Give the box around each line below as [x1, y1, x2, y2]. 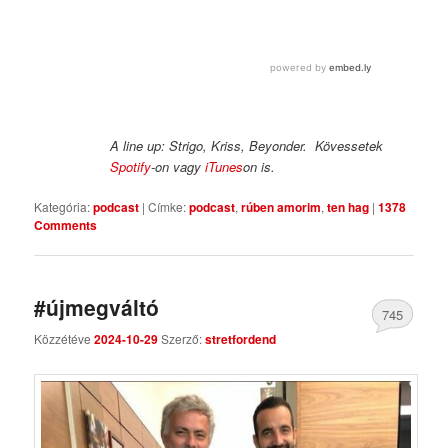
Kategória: [34, 197, 91, 215]
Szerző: [161, 329, 206, 347]
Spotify [110, 156, 152, 176]
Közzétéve [34, 329, 95, 347]
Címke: [148, 197, 187, 215]
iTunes [205, 156, 244, 176]
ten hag [327, 197, 370, 216]
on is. [243, 156, 276, 176]
